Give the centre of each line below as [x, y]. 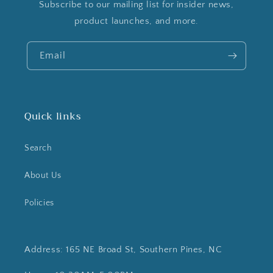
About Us [43, 175]
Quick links [53, 116]
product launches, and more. [136, 21]
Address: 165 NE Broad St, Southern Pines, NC [123, 250]
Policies [39, 203]
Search [38, 148]
